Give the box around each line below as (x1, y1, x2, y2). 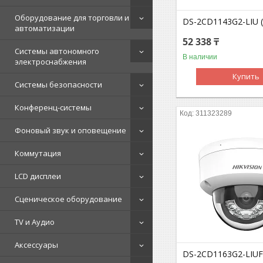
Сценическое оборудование (15, 193, 122, 204)
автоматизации (15, 22, 75, 33)
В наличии (183, 52, 218, 61)
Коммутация (15, 147, 61, 159)
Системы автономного (15, 45, 99, 56)
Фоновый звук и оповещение (15, 124, 126, 136)
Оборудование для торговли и (15, 12, 129, 23)
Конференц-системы (15, 102, 92, 113)
